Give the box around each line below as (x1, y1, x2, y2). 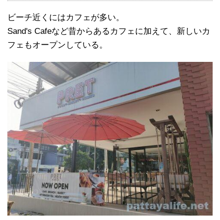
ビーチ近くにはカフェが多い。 (7, 12, 124, 22)
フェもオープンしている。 (7, 40, 108, 50)
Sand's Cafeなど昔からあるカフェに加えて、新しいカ (7, 26, 210, 36)
